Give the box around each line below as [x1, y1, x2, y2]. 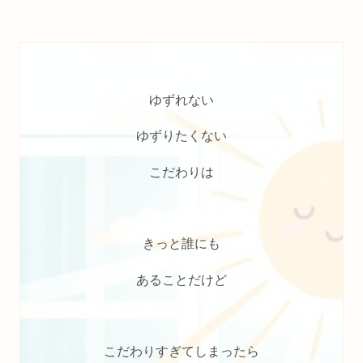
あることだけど [136, 272, 227, 287]
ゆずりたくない [136, 129, 227, 143]
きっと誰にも [143, 237, 220, 251]
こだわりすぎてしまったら [104, 344, 259, 359]
